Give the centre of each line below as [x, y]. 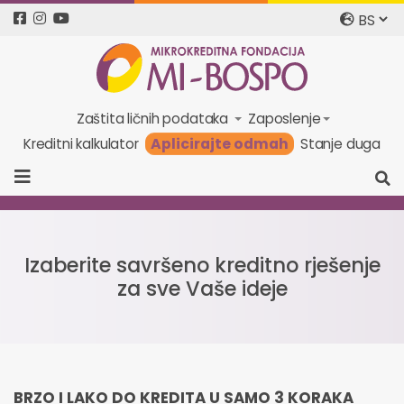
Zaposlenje [284, 118]
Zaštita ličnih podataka [154, 118]
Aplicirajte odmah [219, 144]
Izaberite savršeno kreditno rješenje [202, 265]
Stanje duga [340, 144]
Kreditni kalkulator [81, 144]
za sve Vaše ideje [202, 288]
